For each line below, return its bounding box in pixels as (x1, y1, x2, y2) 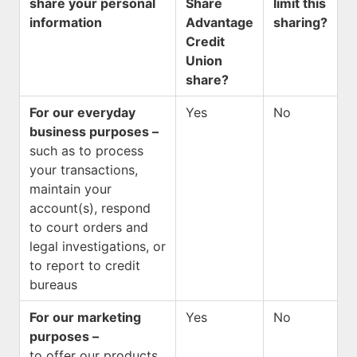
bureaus (29, 277, 77, 292)
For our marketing (29, 309, 141, 325)
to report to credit (29, 257, 140, 273)
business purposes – (29, 124, 159, 139)
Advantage (186, 14, 253, 30)
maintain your (29, 181, 112, 197)
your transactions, (29, 162, 138, 178)
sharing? (273, 14, 328, 30)
